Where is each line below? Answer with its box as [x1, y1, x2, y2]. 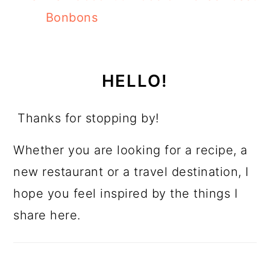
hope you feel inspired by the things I [13, 186, 238, 201]
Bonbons [45, 10, 98, 25]
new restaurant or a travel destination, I [13, 165, 249, 180]
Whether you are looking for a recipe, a [13, 143, 248, 158]
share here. [13, 208, 81, 223]
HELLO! [102, 71, 168, 92]
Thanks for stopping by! [17, 111, 159, 126]
